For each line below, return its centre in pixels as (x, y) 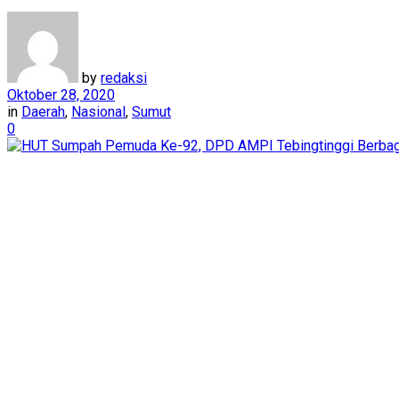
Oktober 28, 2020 (61, 94)
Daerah (43, 111)
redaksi (124, 77)
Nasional (98, 111)
